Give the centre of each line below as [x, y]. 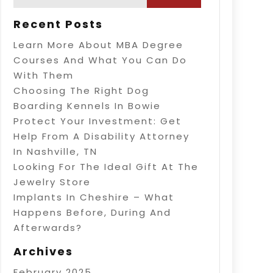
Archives [43, 251]
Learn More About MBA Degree [98, 44]
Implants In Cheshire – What [94, 197]
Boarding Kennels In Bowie [87, 105]
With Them [43, 75]
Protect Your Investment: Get [97, 121]
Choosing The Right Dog [81, 90]
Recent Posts [58, 24]
